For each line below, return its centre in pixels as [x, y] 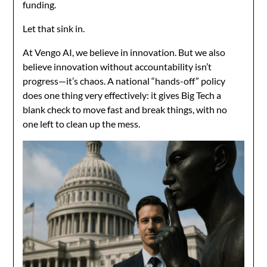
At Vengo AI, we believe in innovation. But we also [124, 52]
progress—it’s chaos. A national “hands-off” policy [124, 81]
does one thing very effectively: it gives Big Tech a [122, 95]
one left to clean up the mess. [82, 124]
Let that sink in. [54, 29]
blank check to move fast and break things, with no [125, 110]
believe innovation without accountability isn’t [117, 67]
